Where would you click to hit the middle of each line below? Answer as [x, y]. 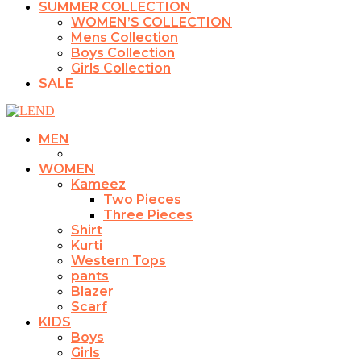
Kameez [98, 184]
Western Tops [118, 260]
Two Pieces [142, 199]
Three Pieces [148, 214]
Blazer [92, 291]
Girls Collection [121, 68]
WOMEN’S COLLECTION [151, 22]
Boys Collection [123, 52]
